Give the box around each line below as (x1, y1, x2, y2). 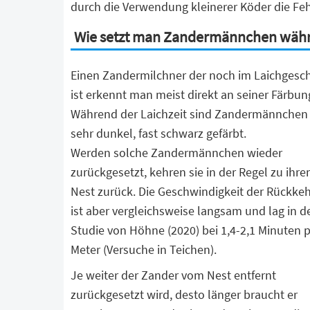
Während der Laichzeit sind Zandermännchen (71, 106, 308, 122)
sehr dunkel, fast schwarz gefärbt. (71, 125, 246, 141)
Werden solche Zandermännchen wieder (71, 145, 282, 161)
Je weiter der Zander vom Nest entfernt (71, 267, 276, 283)
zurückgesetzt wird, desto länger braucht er (71, 286, 298, 302)
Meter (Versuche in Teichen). (71, 241, 217, 257)
